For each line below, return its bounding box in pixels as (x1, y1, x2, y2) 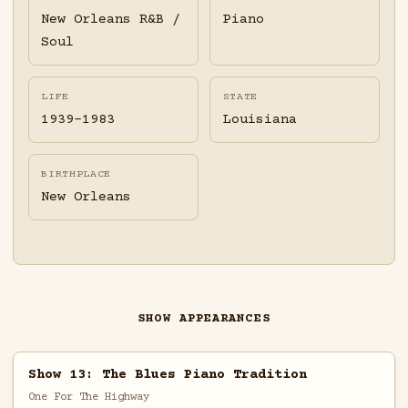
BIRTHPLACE (41, 168, 112, 181)
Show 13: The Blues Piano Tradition (27, 366, 307, 382)
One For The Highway (27, 390, 149, 403)
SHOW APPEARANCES (138, 311, 270, 327)
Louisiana (222, 112, 297, 128)
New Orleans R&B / (41, 12, 181, 28)
